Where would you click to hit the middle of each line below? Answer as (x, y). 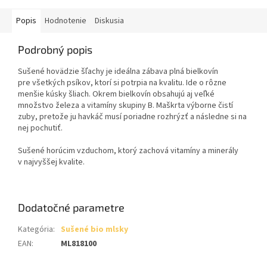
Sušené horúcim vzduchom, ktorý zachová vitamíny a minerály (128, 151)
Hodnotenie (66, 21)
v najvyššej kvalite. (51, 162)
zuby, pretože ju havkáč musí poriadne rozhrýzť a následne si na (132, 117)
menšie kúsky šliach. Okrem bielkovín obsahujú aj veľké (116, 94)
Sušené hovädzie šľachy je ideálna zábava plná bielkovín (118, 72)
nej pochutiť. (40, 128)
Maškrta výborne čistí (195, 106)
